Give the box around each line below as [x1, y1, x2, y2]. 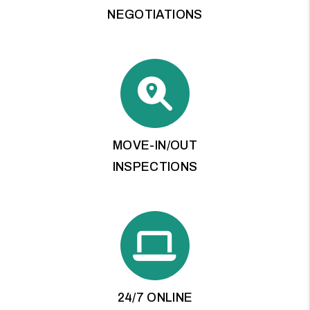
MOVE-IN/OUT [113, 138, 197, 152]
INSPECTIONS [112, 159, 198, 174]
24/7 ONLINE [117, 290, 193, 304]
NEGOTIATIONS [107, 7, 203, 21]
